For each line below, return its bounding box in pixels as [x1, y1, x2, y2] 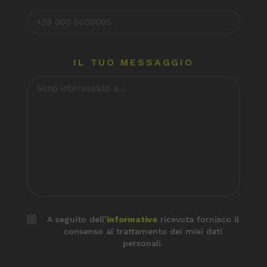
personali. [123, 238, 163, 249]
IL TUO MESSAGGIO [73, 57, 194, 69]
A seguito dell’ [46, 215, 107, 225]
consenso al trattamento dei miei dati [63, 226, 222, 237]
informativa [106, 215, 157, 225]
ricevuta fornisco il [157, 215, 239, 225]
